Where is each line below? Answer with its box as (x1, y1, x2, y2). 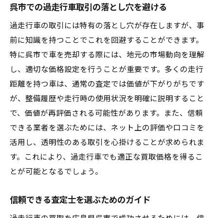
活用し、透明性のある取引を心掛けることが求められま (10, 138, 204, 147)
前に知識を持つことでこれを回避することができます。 (10, 36, 203, 45)
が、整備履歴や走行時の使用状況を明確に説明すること (10, 94, 204, 103)
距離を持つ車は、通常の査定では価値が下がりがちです (10, 80, 204, 89)
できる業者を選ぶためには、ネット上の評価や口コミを (10, 124, 204, 132)
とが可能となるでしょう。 (10, 167, 103, 176)
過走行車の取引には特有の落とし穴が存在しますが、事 (10, 21, 204, 30)
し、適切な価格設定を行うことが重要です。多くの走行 (10, 65, 203, 74)
